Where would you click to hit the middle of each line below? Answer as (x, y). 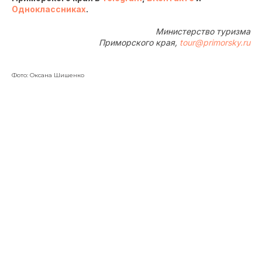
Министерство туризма (203, 32)
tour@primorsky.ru (215, 43)
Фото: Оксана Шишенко (48, 75)
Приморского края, (139, 43)
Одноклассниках (49, 9)
